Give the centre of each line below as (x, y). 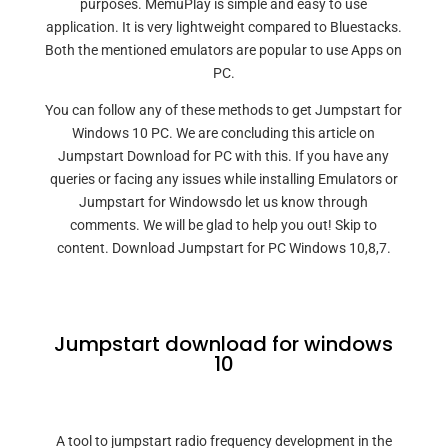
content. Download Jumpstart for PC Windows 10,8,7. (223, 248)
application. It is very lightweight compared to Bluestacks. (223, 27)
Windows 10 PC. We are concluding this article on (224, 133)
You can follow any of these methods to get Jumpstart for (224, 110)
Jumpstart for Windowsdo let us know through (224, 202)
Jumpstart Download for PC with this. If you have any (224, 156)
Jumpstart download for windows (224, 344)
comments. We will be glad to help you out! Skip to (224, 225)
